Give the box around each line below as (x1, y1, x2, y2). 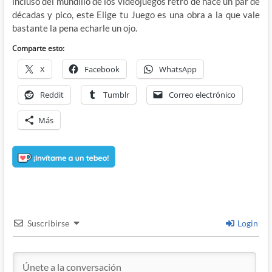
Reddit (39, 89, 64, 100)
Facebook (84, 63, 120, 75)
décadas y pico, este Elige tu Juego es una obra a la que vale (12, 8, 260, 20)
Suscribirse (27, 217, 69, 228)
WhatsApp (158, 63, 197, 75)
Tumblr (103, 89, 129, 100)
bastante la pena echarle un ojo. (12, 22, 137, 33)
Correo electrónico (168, 89, 236, 100)
